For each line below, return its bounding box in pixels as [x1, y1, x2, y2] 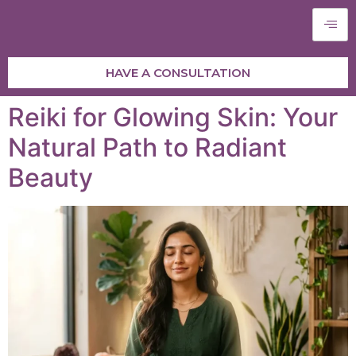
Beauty [8, 162, 93, 193]
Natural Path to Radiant [8, 132, 287, 163]
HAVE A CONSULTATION [106, 65, 250, 80]
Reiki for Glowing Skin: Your [8, 102, 338, 133]
